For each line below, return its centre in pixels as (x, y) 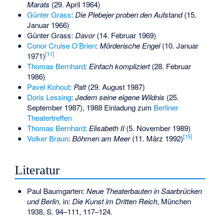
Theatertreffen (49, 118)
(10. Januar (179, 46)
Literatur (38, 170)
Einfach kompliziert (119, 66)
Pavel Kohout (48, 87)
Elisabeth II (106, 128)
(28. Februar (170, 66)
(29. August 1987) (115, 87)
